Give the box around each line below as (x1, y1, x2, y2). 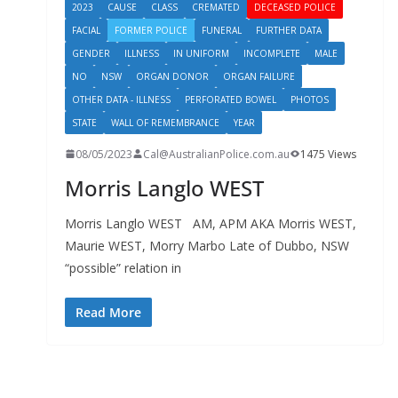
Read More (75, 303, 141, 321)
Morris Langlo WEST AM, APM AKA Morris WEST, (64, 214, 356, 232)
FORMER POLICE (114, 23, 187, 36)
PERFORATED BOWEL (184, 92, 276, 106)
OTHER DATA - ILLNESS (71, 92, 171, 106)
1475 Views (299, 146, 356, 162)
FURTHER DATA (255, 23, 322, 36)
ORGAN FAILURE (222, 69, 295, 83)
